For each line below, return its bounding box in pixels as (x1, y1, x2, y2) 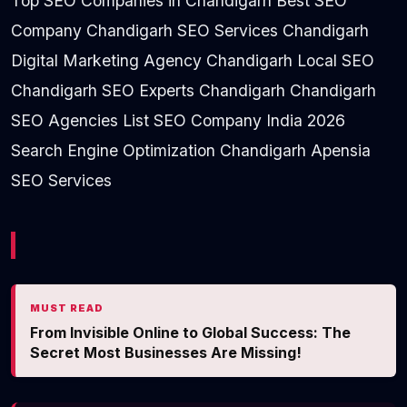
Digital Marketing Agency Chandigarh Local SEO (11, 50, 374, 70)
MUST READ (30, 301, 104, 314)
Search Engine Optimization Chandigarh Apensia (11, 140, 371, 160)
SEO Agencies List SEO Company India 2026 (11, 110, 345, 130)
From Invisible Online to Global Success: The (30, 323, 351, 342)
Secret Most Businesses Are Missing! (30, 342, 302, 362)
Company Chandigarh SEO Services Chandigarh (11, 20, 369, 40)
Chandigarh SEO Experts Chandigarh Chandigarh (11, 80, 376, 100)
